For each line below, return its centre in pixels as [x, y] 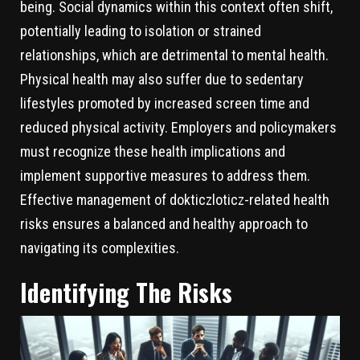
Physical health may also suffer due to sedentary [162, 79]
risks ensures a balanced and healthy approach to [164, 223]
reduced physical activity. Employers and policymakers [178, 127]
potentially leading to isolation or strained [141, 31]
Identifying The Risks [126, 292]
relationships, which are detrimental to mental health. [174, 55]
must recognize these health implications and [153, 151]
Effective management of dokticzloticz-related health [175, 199]
